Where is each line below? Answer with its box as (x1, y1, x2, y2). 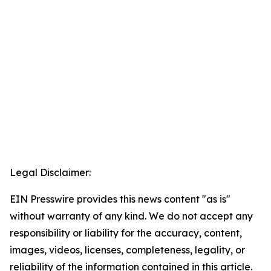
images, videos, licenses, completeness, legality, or (10, 244, 245, 256)
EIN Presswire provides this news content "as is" (10, 193, 230, 206)
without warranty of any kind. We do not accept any (10, 210, 253, 223)
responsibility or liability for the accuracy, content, (10, 227, 242, 240)
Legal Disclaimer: (10, 166, 91, 179)
